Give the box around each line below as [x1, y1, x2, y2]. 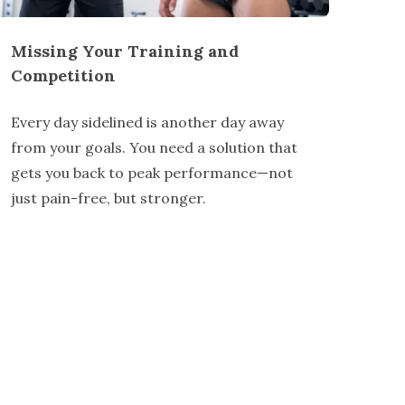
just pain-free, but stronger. [11, 189, 206, 208]
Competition [11, 65, 116, 87]
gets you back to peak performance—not [11, 164, 293, 183]
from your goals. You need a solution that [11, 138, 297, 157]
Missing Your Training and [11, 41, 239, 62]
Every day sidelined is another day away [11, 113, 284, 132]
